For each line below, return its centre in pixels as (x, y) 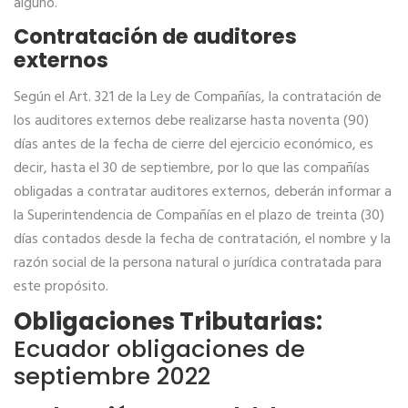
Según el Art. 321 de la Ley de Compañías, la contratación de (198, 97)
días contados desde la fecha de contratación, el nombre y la (202, 240)
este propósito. (61, 287)
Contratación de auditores (155, 36)
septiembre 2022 (112, 376)
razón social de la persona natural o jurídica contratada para (198, 263)
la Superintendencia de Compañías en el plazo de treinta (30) (199, 216)
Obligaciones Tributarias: (168, 321)
